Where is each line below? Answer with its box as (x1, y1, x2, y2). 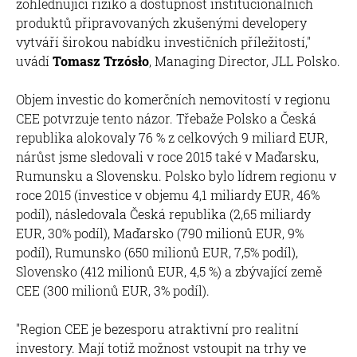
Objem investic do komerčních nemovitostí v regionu (16, 90, 331, 108)
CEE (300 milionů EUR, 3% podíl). (16, 281, 222, 299)
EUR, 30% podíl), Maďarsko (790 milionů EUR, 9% (16, 224, 304, 241)
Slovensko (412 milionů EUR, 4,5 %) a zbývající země (16, 262, 322, 280)
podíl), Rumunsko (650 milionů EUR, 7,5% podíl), (16, 243, 298, 261)
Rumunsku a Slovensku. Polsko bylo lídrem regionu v (16, 167, 336, 184)
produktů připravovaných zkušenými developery (16, 14, 307, 31)
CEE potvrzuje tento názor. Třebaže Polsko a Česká (16, 109, 316, 127)
